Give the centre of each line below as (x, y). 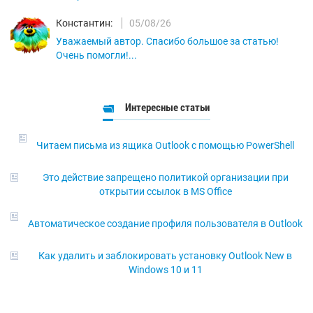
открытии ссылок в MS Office (165, 192)
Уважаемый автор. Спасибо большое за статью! (167, 42)
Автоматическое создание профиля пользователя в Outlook (165, 224)
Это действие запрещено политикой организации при (165, 178)
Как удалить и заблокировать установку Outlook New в (165, 256)
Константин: (84, 23)
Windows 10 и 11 (165, 270)
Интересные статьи (168, 108)
